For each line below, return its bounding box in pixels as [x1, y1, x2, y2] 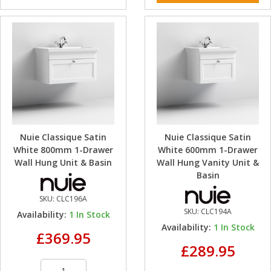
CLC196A [56, 194, 87, 204]
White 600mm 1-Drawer [158, 144, 258, 156]
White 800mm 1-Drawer [13, 144, 113, 156]
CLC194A [201, 206, 232, 217]
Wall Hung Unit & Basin [15, 157, 112, 169]
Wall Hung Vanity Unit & [157, 157, 259, 169]
